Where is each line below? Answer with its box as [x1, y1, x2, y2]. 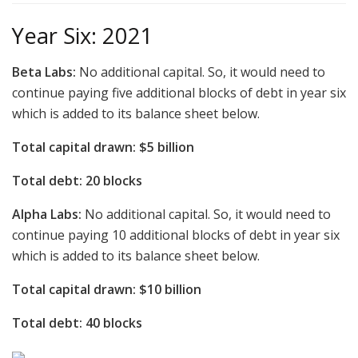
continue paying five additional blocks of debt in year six [12, 83, 346, 101]
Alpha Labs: [12, 205, 82, 223]
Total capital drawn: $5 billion [12, 137, 194, 156]
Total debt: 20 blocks [12, 171, 142, 189]
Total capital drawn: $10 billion [12, 280, 201, 298]
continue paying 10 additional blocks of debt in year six [12, 225, 340, 244]
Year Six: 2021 [12, 21, 153, 51]
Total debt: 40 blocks [12, 313, 142, 332]
